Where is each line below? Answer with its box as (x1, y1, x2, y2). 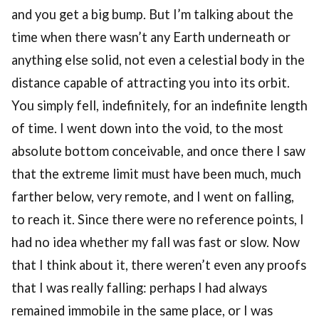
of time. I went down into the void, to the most (11, 120, 283, 137)
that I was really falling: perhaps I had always (11, 280, 267, 296)
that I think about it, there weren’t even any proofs (11, 257, 306, 273)
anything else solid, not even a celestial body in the (11, 52, 305, 68)
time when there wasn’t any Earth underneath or (11, 29, 291, 46)
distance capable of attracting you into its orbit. (11, 75, 290, 91)
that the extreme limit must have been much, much (11, 166, 301, 182)
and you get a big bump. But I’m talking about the (11, 6, 293, 23)
